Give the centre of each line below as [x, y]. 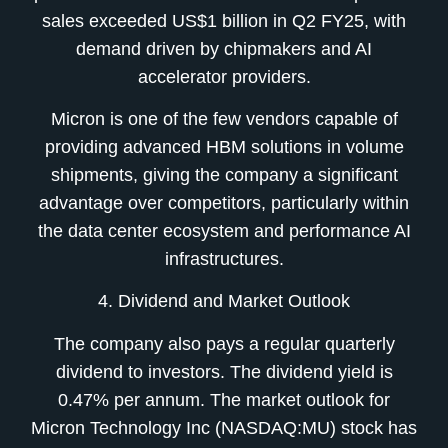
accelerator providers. [224, 76]
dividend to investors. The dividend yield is [224, 371]
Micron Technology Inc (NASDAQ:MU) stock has [224, 427]
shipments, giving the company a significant [224, 174]
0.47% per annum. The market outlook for [224, 399]
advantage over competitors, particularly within [224, 202]
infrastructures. [224, 258]
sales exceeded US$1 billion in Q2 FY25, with [224, 20]
